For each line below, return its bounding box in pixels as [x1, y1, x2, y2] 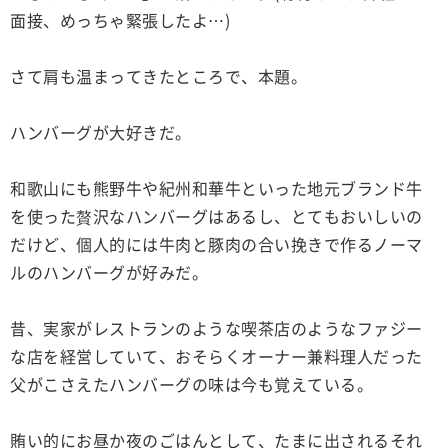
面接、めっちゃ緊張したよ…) [10, 8, 230, 33]
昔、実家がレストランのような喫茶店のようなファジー [10, 316, 423, 341]
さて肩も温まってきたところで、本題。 [10, 64, 307, 89]
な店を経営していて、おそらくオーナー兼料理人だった [10, 344, 423, 369]
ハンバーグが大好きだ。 [10, 120, 192, 145]
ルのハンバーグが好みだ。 [10, 260, 208, 285]
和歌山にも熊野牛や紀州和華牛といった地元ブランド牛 [10, 176, 423, 201]
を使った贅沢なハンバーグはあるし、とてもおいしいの [10, 204, 423, 229]
